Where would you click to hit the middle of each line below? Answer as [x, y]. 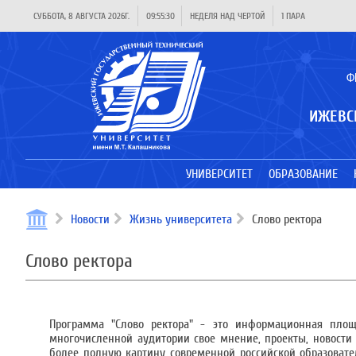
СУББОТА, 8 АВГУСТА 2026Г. [81, 16]
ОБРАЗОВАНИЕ [303, 174]
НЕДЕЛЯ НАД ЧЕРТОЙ [227, 16]
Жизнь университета [181, 219]
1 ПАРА [293, 16]
